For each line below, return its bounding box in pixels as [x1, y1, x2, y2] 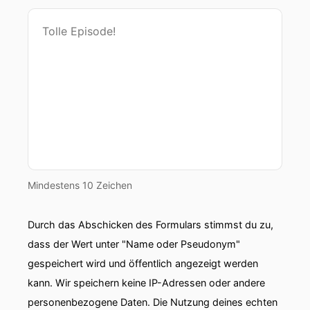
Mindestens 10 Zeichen [28, 179, 132, 191]
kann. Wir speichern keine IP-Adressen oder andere [28, 277, 265, 289]
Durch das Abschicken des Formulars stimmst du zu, [28, 219, 273, 230]
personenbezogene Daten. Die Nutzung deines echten [28, 296, 277, 308]
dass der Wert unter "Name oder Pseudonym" [28, 238, 240, 250]
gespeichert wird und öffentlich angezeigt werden [28, 257, 258, 269]
